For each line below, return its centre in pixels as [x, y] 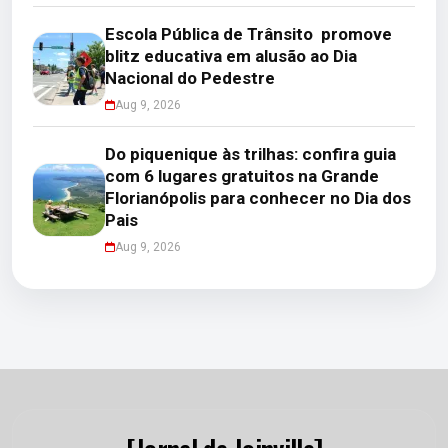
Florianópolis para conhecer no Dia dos [258, 198]
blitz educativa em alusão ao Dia [231, 56]
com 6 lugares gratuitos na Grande [242, 176]
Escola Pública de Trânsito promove [248, 34]
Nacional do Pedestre [190, 78]
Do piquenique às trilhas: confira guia [250, 154]
